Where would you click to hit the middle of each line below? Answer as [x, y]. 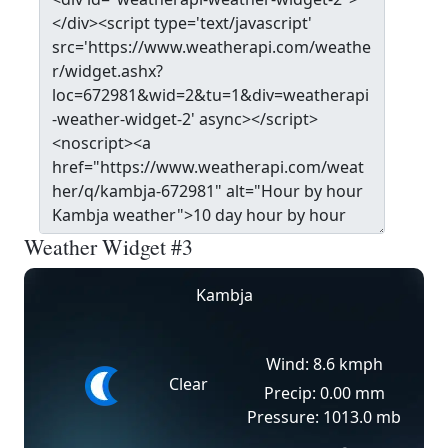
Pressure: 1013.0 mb [324, 417]
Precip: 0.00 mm [324, 393]
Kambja [224, 295]
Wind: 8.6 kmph [324, 364]
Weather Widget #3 [108, 246]
